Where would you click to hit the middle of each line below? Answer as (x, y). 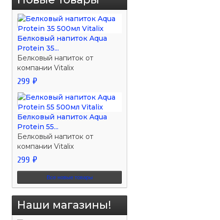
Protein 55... (38, 126)
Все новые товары (69, 177)
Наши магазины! (64, 205)
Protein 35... (38, 48)
